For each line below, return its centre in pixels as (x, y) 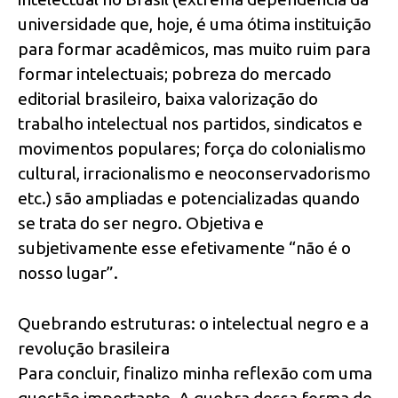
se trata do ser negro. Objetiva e (141, 223)
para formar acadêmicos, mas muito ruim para (194, 49)
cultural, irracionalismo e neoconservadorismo (194, 174)
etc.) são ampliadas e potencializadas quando (189, 199)
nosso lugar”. (68, 273)
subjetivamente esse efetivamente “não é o (184, 248)
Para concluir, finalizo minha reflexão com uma (195, 374)
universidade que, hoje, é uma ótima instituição (195, 24)
